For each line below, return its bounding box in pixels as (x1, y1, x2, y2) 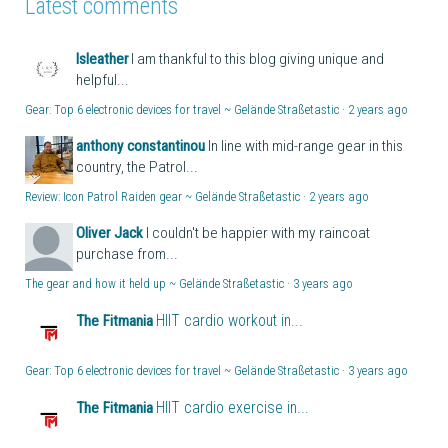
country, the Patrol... (76, 157, 198, 176)
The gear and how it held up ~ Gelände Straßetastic (25, 276, 284, 291)
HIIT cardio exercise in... (156, 397, 309, 417)
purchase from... (76, 244, 178, 263)
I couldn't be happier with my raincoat (146, 223, 370, 242)
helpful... (76, 70, 129, 89)
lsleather (76, 49, 128, 68)
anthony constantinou (76, 136, 205, 155)
